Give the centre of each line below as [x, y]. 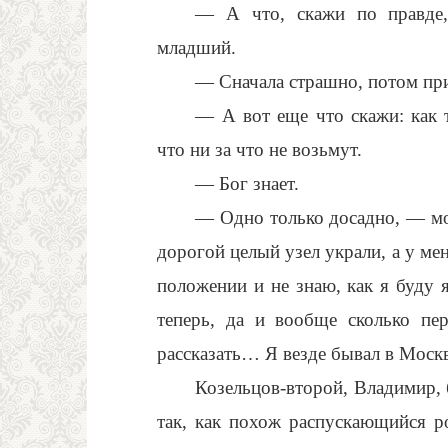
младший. [196, 47]
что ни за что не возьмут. [259, 149]
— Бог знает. [247, 183]
